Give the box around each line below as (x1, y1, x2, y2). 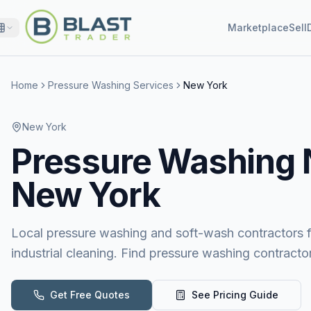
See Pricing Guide (192, 289, 278, 301)
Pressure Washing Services (48, 79, 174, 91)
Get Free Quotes (50, 289, 130, 301)
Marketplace (228, 22, 289, 33)
